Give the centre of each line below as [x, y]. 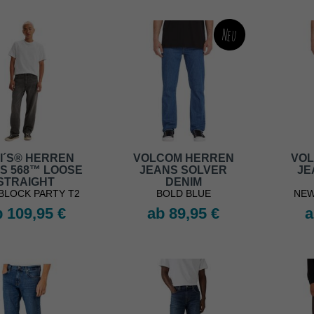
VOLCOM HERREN [183, 158]
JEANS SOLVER [183, 170]
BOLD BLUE [183, 194]
